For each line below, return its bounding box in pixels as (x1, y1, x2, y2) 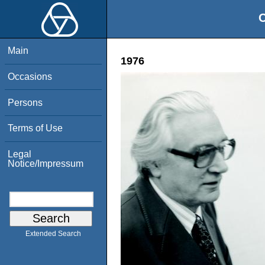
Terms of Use (8, 123, 63, 134)
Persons (8, 97, 43, 108)
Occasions (8, 71, 53, 82)
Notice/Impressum (8, 158, 84, 169)
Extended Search (25, 230, 81, 238)
